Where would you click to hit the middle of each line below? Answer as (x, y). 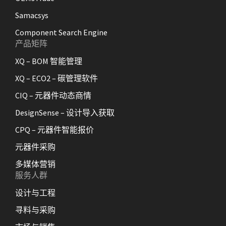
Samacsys (32, 15)
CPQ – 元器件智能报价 (54, 130)
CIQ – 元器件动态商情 (53, 95)
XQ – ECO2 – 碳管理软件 (56, 78)
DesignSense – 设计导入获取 (65, 112)
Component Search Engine (61, 32)
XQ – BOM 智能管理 (49, 61)
